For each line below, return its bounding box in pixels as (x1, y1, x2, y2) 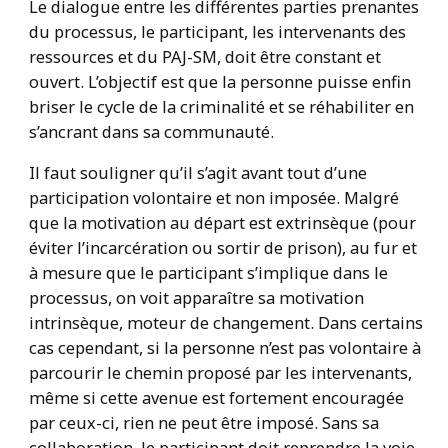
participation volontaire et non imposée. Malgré (28, 186, 399, 210)
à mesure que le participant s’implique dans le (28, 261, 388, 285)
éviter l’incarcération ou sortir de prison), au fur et (28, 236, 417, 260)
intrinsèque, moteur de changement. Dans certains (28, 311, 423, 335)
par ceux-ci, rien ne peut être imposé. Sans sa (28, 411, 379, 435)
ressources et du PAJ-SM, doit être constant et (28, 44, 381, 68)
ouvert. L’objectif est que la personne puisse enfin (28, 69, 411, 93)
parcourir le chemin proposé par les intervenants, (28, 361, 412, 385)
